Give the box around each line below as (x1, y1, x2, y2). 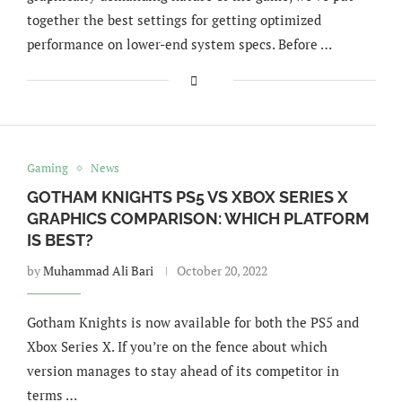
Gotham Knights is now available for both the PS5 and (26, 313, 359, 331)
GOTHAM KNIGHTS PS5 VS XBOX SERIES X (26, 188, 348, 206)
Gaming (26, 160, 68, 176)
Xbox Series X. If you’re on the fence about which (26, 337, 328, 355)
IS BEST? (26, 231, 93, 249)
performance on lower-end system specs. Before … (26, 35, 332, 53)
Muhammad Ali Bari (42, 262, 153, 279)
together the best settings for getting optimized (26, 11, 321, 29)
